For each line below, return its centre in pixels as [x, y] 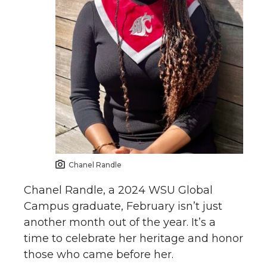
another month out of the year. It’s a [120, 222]
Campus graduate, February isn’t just [123, 206]
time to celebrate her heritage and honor [133, 238]
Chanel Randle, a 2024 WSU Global [118, 190]
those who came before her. [99, 254]
